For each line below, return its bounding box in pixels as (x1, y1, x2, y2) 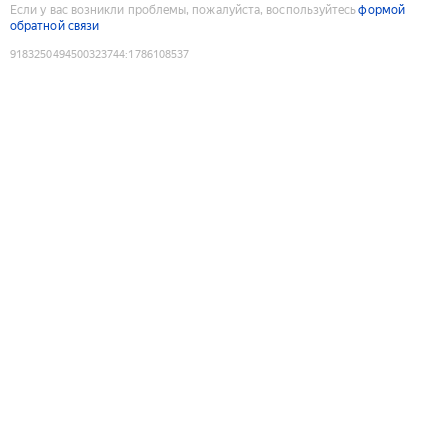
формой (358, 2, 405, 17)
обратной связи (10, 18, 100, 33)
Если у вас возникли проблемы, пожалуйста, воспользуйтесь (10, 2, 357, 17)
